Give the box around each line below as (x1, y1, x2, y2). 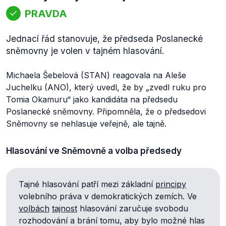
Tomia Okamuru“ (6, 94, 71, 104)
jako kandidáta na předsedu (71, 94, 178, 104)
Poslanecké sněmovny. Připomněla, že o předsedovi (6, 106, 206, 117)
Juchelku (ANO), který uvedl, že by (6, 82, 146, 92)
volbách (19, 203, 49, 213)
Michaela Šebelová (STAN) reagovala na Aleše (6, 70, 186, 80)
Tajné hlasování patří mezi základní (19, 179, 155, 189)
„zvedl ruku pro (146, 82, 206, 92)
